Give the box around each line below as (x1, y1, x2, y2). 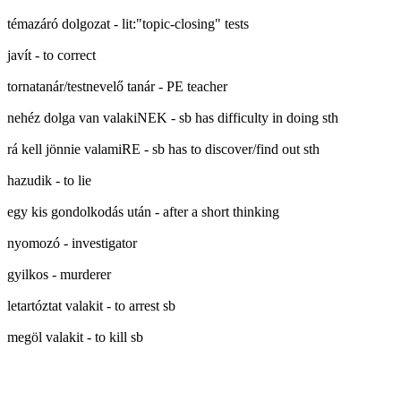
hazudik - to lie (7, 173, 91, 188)
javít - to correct (7, 47, 96, 63)
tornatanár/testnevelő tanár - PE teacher (7, 79, 227, 94)
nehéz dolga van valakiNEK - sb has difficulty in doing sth (7, 110, 338, 125)
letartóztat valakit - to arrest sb (7, 298, 175, 313)
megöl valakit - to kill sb (7, 329, 143, 345)
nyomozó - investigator (7, 235, 137, 251)
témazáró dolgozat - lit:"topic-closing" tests (7, 16, 249, 31)
